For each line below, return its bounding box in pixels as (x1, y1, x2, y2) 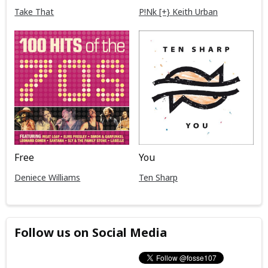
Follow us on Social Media (14, 224, 167, 240)
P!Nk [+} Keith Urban (138, 5, 218, 17)
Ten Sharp (138, 172, 178, 184)
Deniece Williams (14, 172, 81, 184)
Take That (14, 5, 54, 17)
